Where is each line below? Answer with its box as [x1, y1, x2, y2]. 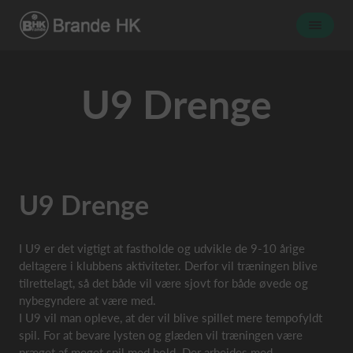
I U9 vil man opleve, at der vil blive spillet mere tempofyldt [19, 310, 322, 325]
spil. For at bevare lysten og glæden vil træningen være [19, 328, 303, 342]
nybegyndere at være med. [19, 293, 156, 307]
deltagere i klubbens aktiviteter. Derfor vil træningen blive [19, 258, 318, 273]
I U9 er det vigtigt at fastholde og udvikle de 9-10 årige [19, 241, 305, 255]
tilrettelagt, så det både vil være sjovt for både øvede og [19, 276, 308, 290]
